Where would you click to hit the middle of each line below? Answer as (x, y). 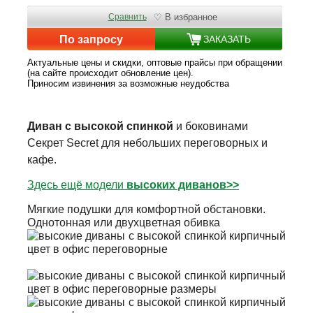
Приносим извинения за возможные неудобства (128, 84)
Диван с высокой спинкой (102, 126)
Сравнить (127, 16)
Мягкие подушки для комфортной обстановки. (146, 210)
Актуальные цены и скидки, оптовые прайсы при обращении (155, 63)
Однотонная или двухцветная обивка (124, 223)
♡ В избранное (185, 17)
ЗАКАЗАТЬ (227, 39)
